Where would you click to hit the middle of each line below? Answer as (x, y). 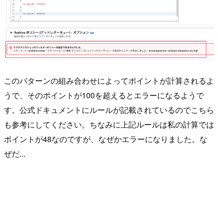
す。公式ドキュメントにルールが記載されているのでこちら (109, 109)
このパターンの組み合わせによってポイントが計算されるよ (109, 80)
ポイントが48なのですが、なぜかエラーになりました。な (106, 139)
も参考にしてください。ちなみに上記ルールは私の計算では (109, 124)
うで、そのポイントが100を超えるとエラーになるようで (104, 95)
